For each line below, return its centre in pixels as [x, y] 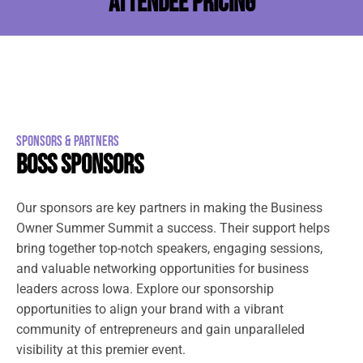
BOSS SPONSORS [80, 166]
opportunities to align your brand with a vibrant [150, 310]
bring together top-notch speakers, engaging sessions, [169, 249]
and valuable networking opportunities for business [162, 269]
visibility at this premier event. [101, 350]
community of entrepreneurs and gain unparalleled [160, 330]
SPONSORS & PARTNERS [68, 142]
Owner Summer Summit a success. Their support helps [173, 228]
